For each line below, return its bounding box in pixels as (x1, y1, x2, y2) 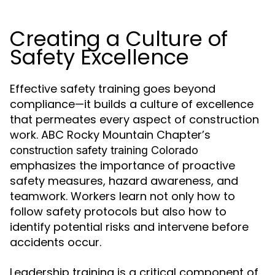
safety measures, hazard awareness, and (10, 173, 238, 189)
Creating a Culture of (10, 24, 228, 54)
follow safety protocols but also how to (10, 204, 227, 220)
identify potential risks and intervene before (10, 219, 249, 235)
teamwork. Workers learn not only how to (10, 188, 235, 204)
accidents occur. (10, 234, 101, 250)
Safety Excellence (10, 42, 189, 72)
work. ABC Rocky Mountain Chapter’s (10, 127, 211, 143)
